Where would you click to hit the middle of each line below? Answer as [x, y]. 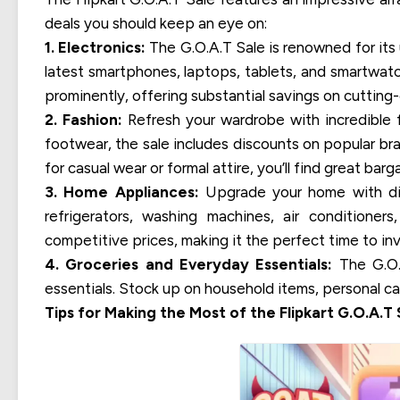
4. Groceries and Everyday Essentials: [189, 264]
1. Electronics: [96, 47]
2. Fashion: [83, 119]
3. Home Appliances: [122, 192]
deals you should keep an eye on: [156, 23]
